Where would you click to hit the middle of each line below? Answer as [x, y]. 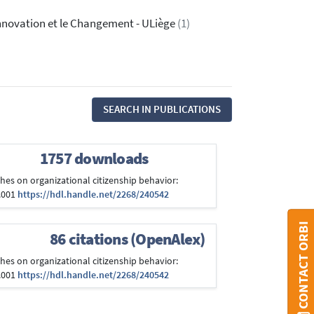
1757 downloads [94, 159]
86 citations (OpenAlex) [127, 239]
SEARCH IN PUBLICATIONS [162, 109]
